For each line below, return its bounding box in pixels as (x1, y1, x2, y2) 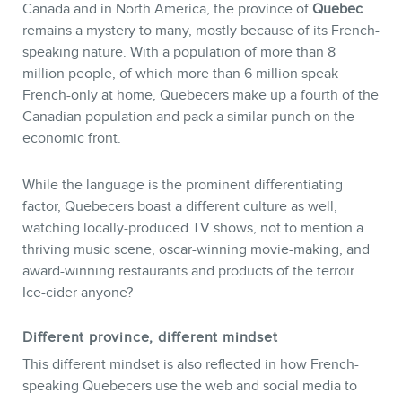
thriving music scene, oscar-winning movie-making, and (22, 241, 370, 258)
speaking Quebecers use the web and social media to (22, 378, 357, 395)
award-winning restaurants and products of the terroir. (22, 263, 357, 280)
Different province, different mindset (22, 329, 278, 346)
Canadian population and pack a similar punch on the (22, 108, 354, 125)
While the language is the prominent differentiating (22, 177, 343, 194)
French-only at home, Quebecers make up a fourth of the (22, 86, 379, 103)
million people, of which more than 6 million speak (22, 65, 338, 82)
